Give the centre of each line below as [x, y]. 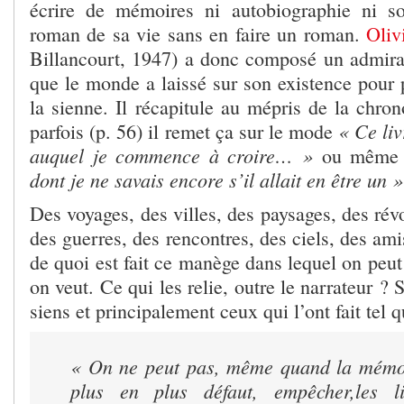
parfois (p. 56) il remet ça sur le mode [184, 131]
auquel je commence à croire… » [171, 155]
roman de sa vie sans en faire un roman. [198, 33]
